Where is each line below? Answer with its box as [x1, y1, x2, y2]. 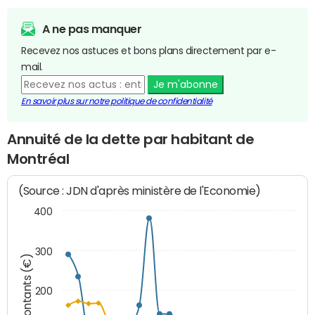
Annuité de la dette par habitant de [7, 131, 255, 146]
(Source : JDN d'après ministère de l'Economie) [18, 184, 262, 198]
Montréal [7, 151, 70, 166]
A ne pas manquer [42, 22, 142, 34]
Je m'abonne [153, 79, 218, 89]
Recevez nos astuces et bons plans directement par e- [21, 45, 276, 56]
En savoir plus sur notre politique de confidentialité [21, 96, 212, 105]
